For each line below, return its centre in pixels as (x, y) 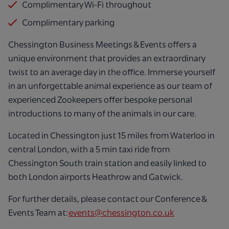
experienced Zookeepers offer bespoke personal (100, 99)
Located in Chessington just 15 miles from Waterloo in (111, 135)
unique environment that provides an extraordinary (107, 58)
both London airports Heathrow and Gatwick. (96, 177)
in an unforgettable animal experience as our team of (110, 86)
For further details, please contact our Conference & (107, 199)
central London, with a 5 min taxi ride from (89, 149)
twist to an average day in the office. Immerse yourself (112, 72)
